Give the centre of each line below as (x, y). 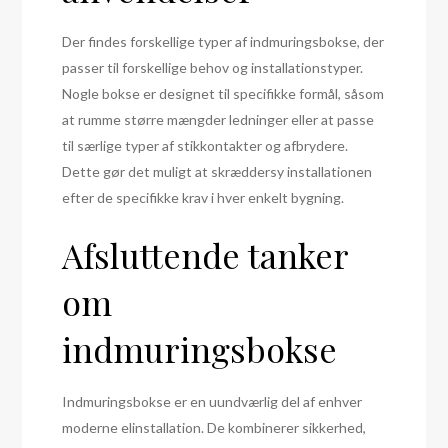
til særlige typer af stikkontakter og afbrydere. (205, 145)
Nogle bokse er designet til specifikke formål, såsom (223, 93)
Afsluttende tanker (205, 255)
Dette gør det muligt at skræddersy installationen (217, 171)
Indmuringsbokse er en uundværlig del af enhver (212, 401)
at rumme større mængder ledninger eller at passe (218, 119)
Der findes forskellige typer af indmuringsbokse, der (223, 41)
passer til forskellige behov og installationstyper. (213, 67)
